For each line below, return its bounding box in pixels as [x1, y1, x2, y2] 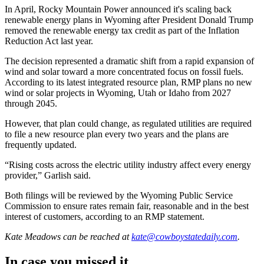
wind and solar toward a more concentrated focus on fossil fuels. [5, 67, 243, 77]
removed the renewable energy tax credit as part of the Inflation [5, 25, 239, 36]
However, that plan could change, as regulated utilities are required [5, 118, 252, 129]
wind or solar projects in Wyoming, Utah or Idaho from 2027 [5, 88, 231, 98]
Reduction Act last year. [5, 36, 95, 47]
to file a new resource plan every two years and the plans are [5, 129, 229, 140]
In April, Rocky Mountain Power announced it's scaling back [5, 4, 232, 15]
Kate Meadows [5, 232, 61, 242]
